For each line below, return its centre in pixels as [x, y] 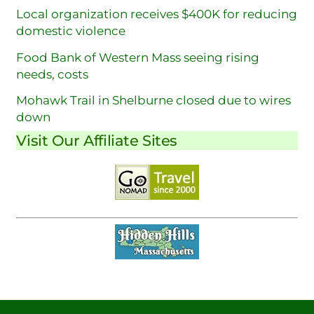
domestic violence [71, 31]
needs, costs [53, 74]
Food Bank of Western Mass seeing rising [138, 57]
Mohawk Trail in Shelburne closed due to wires [154, 101]
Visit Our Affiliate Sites [97, 140]
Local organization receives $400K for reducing [157, 14]
